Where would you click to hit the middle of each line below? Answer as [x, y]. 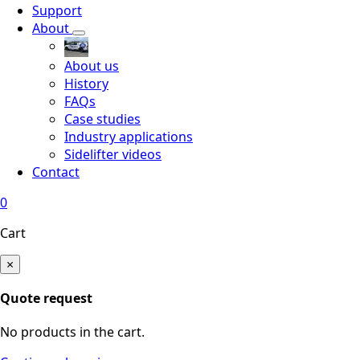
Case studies [102, 119]
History [86, 83]
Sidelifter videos [113, 154]
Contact [56, 172]
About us [92, 65]
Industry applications [129, 136]
